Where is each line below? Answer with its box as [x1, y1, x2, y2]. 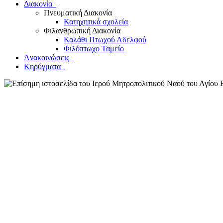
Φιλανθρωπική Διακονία [44, 26, 120, 35]
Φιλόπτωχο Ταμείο [64, 44, 124, 53]
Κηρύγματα [24, 62, 63, 71]
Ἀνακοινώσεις [24, 53, 71, 62]
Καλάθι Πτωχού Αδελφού [64, 35, 146, 44]
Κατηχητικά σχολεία [64, 17, 128, 26]
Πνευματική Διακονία [44, 8, 112, 17]
